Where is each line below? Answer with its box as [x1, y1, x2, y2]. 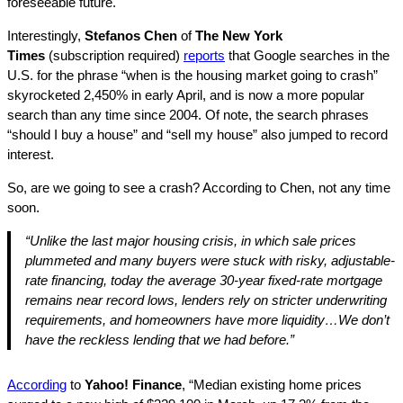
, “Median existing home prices [182, 377, 362, 392]
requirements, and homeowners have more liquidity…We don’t [25, 312, 390, 327]
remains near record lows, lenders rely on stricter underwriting [25, 292, 387, 308]
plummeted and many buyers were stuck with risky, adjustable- [25, 253, 395, 268]
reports [184, 48, 225, 63]
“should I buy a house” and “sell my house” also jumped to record [7, 127, 388, 142]
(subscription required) [45, 48, 184, 63]
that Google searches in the [225, 48, 390, 63]
